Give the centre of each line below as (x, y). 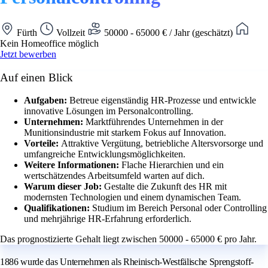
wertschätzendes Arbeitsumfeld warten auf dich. (114, 176)
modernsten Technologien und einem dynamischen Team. (133, 197)
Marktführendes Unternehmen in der (154, 122)
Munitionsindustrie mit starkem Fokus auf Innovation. (125, 133)
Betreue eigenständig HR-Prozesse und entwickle (163, 100)
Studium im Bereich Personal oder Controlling (179, 208)
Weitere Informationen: (73, 165)
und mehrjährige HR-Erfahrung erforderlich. (108, 219)
